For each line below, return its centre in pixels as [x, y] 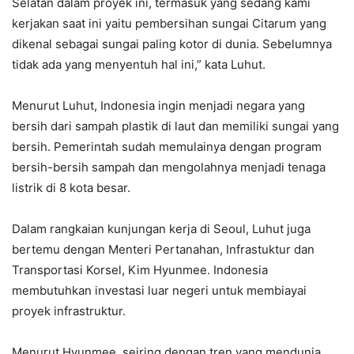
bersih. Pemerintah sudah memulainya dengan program [167, 146]
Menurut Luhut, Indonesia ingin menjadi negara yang [158, 105]
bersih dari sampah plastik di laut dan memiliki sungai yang [175, 126]
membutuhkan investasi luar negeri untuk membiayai [159, 290]
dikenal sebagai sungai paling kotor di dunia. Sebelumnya [172, 43]
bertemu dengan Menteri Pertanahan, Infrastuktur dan [163, 249]
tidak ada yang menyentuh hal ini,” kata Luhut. [139, 64]
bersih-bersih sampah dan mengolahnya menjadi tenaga [169, 167]
